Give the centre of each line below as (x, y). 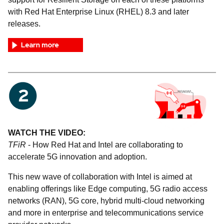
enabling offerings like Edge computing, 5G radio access (108, 189)
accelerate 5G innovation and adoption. (77, 157)
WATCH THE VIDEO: (47, 133)
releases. (24, 24)
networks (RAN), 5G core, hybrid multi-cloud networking (106, 201)
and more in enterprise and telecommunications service (106, 213)
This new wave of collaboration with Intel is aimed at (100, 177)
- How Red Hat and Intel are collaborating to (104, 145)
